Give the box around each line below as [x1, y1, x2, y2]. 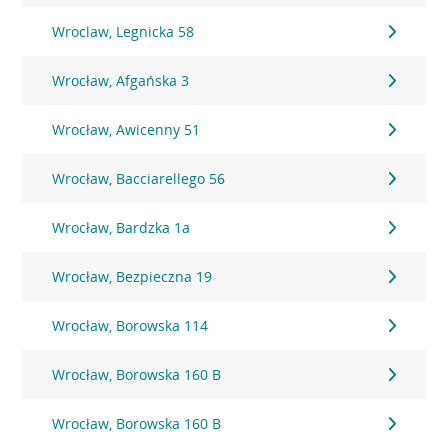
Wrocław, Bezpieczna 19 [52, 267, 213, 286]
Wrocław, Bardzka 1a [52, 218, 191, 237]
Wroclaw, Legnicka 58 [52, 22, 195, 41]
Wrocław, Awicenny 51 [52, 120, 201, 139]
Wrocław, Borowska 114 [52, 316, 209, 335]
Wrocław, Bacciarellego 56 [52, 169, 226, 188]
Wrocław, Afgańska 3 [52, 71, 190, 90]
